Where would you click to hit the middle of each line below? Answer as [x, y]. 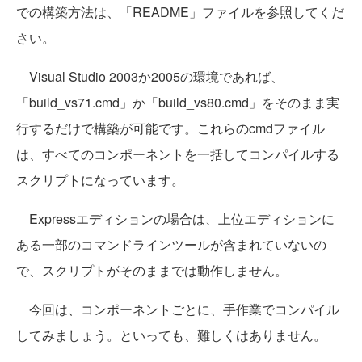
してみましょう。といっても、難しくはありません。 [171, 335]
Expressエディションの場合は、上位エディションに [175, 219]
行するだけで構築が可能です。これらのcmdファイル [170, 128]
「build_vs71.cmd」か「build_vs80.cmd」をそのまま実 [178, 103]
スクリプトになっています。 [100, 180]
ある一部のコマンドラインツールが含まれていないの [171, 245]
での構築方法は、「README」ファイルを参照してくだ [180, 12]
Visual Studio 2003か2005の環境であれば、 [150, 77]
